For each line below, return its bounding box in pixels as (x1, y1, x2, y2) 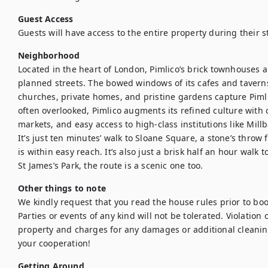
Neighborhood (18, 50, 80, 61)
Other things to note (18, 182, 106, 194)
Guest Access (18, 13, 74, 25)
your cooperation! (18, 237, 91, 249)
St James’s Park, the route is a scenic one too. (18, 160, 203, 171)
